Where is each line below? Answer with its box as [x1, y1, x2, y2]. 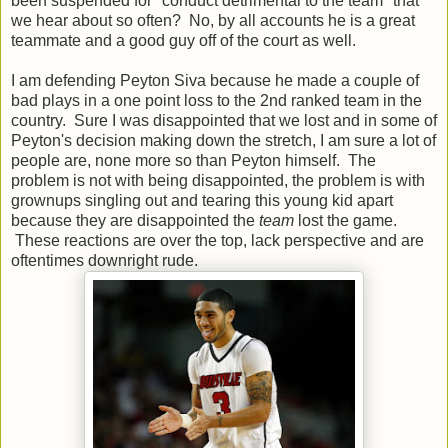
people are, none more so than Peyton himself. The [11, 151, 376, 169]
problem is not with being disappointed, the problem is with [11, 171, 425, 189]
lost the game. [298, 211, 397, 229]
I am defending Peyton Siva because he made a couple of [11, 71, 419, 89]
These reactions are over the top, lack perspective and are [11, 231, 424, 249]
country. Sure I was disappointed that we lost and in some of [11, 111, 437, 129]
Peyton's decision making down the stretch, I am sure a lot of [11, 131, 436, 149]
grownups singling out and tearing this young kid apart [11, 191, 393, 209]
